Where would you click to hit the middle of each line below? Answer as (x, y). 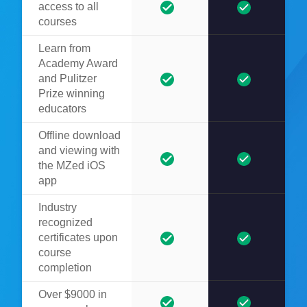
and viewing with (79, 150)
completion (65, 267)
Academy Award (78, 63)
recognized (65, 222)
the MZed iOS (72, 165)
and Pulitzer (67, 78)
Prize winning (72, 93)
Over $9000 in (73, 294)
